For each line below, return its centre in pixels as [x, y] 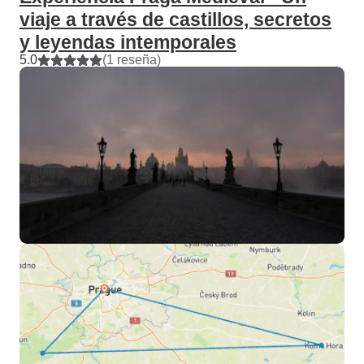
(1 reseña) [132, 60]
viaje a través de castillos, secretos [175, 19]
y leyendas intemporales [128, 42]
